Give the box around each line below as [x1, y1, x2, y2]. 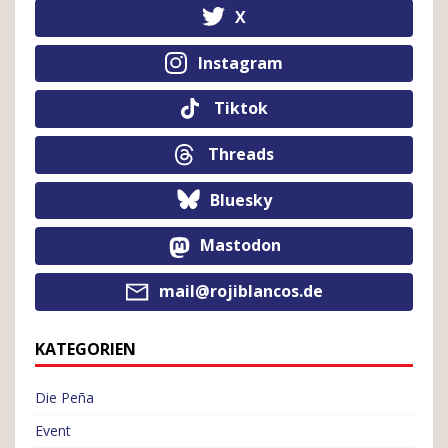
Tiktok [213, 97, 268, 120]
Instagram [198, 51, 283, 74]
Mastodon [200, 234, 281, 257]
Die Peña [35, 387, 94, 407]
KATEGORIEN [35, 337, 136, 360]
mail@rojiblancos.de [158, 280, 323, 303]
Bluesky [209, 188, 272, 211]
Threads [207, 142, 274, 165]
